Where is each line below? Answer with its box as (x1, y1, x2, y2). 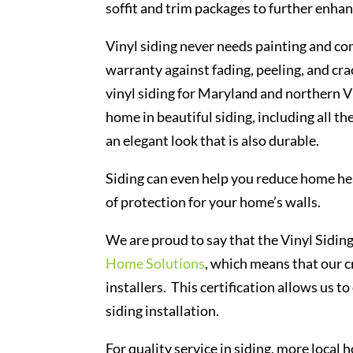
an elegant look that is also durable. (106, 131, 320, 149)
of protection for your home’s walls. (106, 192, 321, 210)
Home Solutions (106, 254, 206, 272)
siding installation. (106, 301, 220, 319)
